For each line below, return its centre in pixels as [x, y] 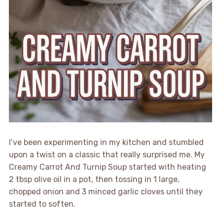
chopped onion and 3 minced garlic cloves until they [106, 191]
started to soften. [42, 204]
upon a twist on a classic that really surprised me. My [107, 154]
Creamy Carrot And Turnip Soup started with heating [107, 167]
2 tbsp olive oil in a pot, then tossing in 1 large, [94, 179]
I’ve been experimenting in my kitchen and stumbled [106, 142]
